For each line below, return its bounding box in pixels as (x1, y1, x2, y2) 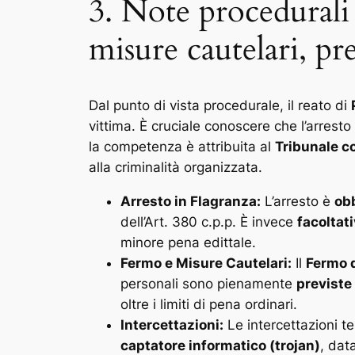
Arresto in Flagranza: (120, 193, 261, 209)
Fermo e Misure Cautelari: (120, 254, 292, 271)
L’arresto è (261, 193, 334, 209)
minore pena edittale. (120, 234, 256, 250)
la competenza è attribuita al (89, 138, 275, 155)
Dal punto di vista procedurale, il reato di (89, 97, 351, 113)
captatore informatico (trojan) (120, 337, 320, 353)
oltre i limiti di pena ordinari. (120, 296, 297, 312)
